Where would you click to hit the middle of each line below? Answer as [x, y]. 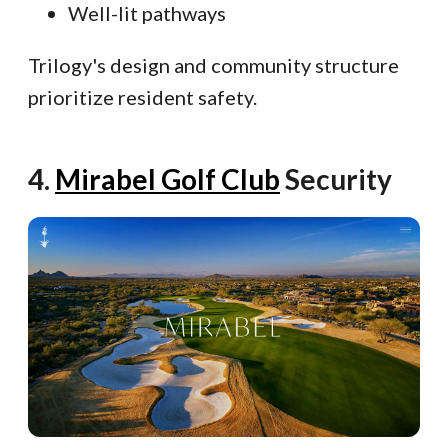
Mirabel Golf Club [167, 178]
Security [336, 178]
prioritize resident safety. [142, 96]
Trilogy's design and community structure [213, 64]
